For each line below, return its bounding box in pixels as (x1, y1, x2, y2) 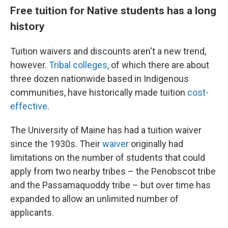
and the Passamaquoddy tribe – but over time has (10, 180, 211, 190)
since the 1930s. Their (10, 138, 102, 149)
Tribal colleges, (49, 60, 109, 70)
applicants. (10, 207, 54, 218)
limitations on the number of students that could (10, 152, 205, 163)
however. (10, 60, 49, 70)
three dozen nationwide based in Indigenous (10, 73, 189, 84)
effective (10, 101, 47, 111)
